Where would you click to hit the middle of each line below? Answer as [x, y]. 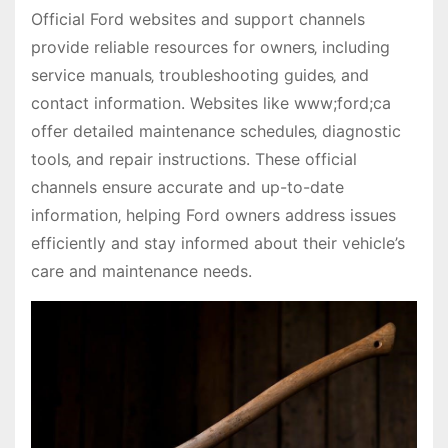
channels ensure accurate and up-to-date [187, 186]
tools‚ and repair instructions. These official [194, 158]
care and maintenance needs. [141, 270]
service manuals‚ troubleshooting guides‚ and [200, 74]
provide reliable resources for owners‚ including [210, 46]
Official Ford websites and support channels [198, 18]
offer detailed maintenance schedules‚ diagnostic [216, 130]
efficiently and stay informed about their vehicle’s [218, 242]
